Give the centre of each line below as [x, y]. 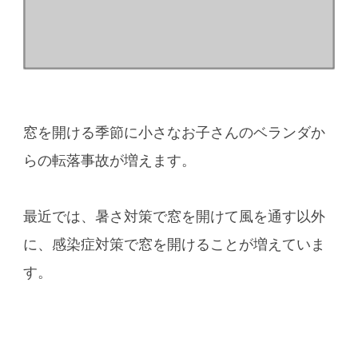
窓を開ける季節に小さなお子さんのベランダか [174, 132]
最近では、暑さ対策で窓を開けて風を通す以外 [174, 216]
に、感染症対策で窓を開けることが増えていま [174, 244]
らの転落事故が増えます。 [109, 160]
